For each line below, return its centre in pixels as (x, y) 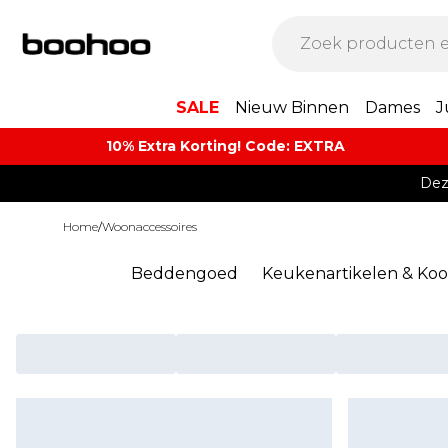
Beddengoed (184, 273)
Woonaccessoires (149, 226)
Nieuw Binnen (292, 107)
